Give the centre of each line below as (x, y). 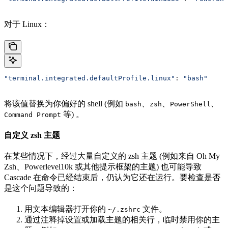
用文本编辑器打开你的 (66, 209)
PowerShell (190, 104)
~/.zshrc (124, 210)
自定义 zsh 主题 (32, 135)
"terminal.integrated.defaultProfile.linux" (90, 78)
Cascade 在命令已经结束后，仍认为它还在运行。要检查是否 (112, 178)
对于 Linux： (27, 24)
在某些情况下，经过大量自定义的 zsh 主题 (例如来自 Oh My (112, 156)
